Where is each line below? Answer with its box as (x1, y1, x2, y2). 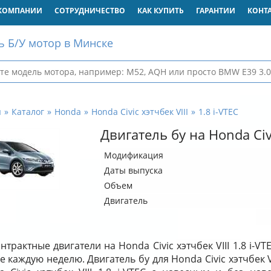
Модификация (103, 149, 163, 161)
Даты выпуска (103, 165, 163, 176)
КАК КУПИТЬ (137, 5, 184, 16)
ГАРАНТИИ (195, 5, 235, 16)
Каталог (11, 106, 44, 117)
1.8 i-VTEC (198, 106, 238, 117)
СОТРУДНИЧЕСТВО (54, 5, 125, 16)
